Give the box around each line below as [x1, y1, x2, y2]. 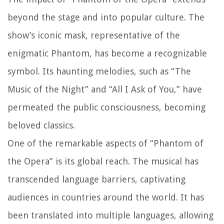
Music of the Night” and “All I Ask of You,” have [7, 84, 202, 95]
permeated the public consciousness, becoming [7, 102, 205, 113]
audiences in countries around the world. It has [7, 192, 204, 203]
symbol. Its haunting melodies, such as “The [7, 66, 191, 77]
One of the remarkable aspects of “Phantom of [7, 138, 203, 149]
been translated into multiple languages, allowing [7, 210, 213, 221]
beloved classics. [7, 120, 75, 131]
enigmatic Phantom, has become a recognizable [7, 48, 207, 59]
